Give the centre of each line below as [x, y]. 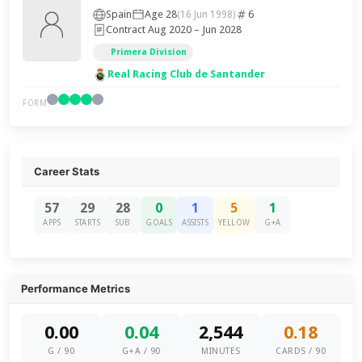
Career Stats [67, 171]
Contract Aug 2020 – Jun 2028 [174, 29]
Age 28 [161, 14]
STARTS [87, 223]
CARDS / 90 [301, 351]
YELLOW [234, 223]
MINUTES [221, 351]
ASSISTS [196, 223]
